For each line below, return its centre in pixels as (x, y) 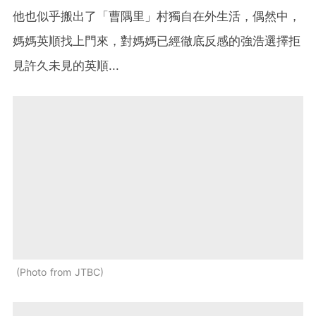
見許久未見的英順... (66, 66)
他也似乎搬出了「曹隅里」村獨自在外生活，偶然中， (157, 17)
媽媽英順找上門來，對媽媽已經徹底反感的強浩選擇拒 (157, 41)
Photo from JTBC (60, 272)
